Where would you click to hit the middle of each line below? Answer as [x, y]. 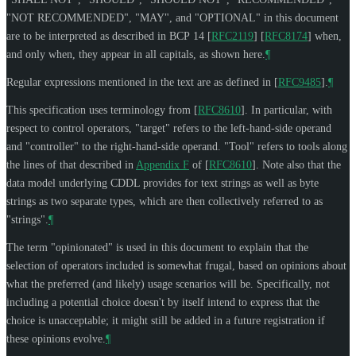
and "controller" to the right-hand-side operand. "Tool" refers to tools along [177, 146]
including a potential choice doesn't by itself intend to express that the [163, 302]
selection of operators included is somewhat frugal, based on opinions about [176, 265]
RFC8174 [286, 36]
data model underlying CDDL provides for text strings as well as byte [163, 183]
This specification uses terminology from [100, 110]
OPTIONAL [228, 17]
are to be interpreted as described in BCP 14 [107, 36]
